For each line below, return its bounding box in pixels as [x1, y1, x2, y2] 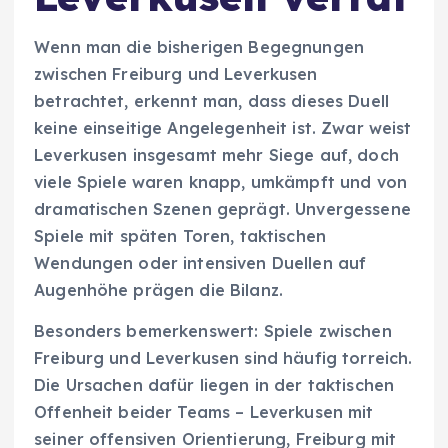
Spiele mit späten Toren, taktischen [34, 225, 327, 246]
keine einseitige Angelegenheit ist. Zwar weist [34, 117, 412, 138]
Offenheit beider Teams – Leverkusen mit [34, 401, 374, 422]
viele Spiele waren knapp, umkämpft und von [34, 171, 407, 192]
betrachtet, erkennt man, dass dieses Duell [34, 90, 389, 111]
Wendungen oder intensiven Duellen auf [34, 252, 367, 273]
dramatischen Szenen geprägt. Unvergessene [34, 198, 411, 219]
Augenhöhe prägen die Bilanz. [34, 279, 284, 300]
